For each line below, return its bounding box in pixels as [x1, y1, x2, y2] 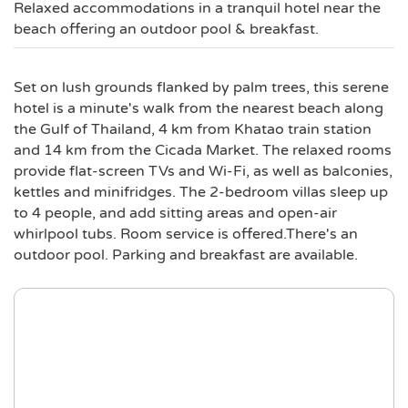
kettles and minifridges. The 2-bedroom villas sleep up [14, 183, 388, 201]
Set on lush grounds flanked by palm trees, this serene [14, 78, 389, 97]
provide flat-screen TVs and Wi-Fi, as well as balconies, [14, 162, 393, 180]
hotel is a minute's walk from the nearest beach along [14, 99, 383, 117]
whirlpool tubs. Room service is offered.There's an [14, 225, 358, 243]
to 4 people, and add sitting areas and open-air [14, 204, 337, 222]
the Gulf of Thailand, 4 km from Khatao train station [14, 120, 372, 138]
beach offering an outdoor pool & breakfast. [14, 20, 319, 38]
